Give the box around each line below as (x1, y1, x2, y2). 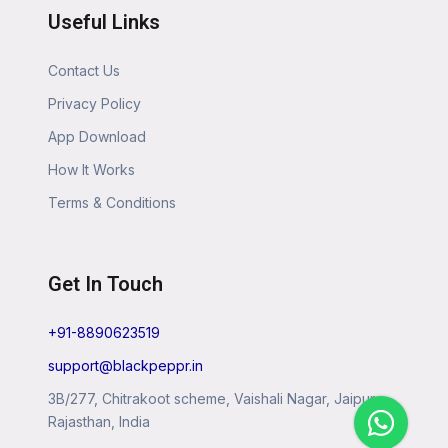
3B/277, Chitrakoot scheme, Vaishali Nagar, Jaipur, (48, 390, 378, 408)
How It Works (48, 161, 135, 179)
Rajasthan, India (48, 413, 150, 431)
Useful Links (48, 10, 160, 35)
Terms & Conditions (48, 194, 176, 212)
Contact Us (48, 62, 120, 80)
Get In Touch (48, 272, 163, 297)
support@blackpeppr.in (48, 357, 203, 375)
